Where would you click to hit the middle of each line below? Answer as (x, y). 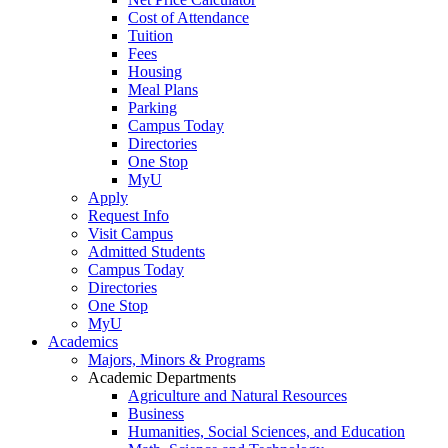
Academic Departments (162, 378)
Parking (152, 108)
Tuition (150, 36)
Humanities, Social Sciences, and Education (266, 432)
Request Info (128, 216)
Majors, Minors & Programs (176, 360)
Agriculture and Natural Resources (237, 396)
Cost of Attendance (188, 18)
